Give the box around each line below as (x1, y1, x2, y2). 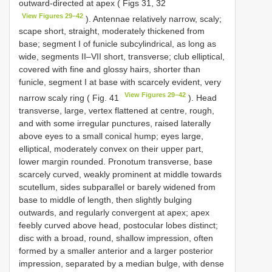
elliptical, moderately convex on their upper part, (19, 143, 203, 154)
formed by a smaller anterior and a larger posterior (19, 245, 213, 256)
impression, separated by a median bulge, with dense (19, 258, 224, 268)
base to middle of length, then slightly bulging (19, 194, 192, 205)
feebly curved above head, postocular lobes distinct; (19, 220, 218, 230)
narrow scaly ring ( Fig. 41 (19, 92, 121, 103)
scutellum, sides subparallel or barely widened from (19, 182, 216, 192)
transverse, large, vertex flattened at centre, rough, (19, 105, 214, 115)
